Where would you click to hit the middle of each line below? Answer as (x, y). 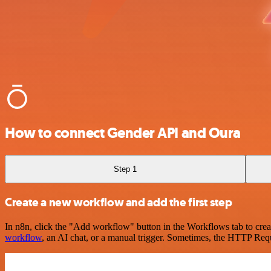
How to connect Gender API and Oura (123, 133)
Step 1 (126, 169)
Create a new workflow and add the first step (119, 202)
